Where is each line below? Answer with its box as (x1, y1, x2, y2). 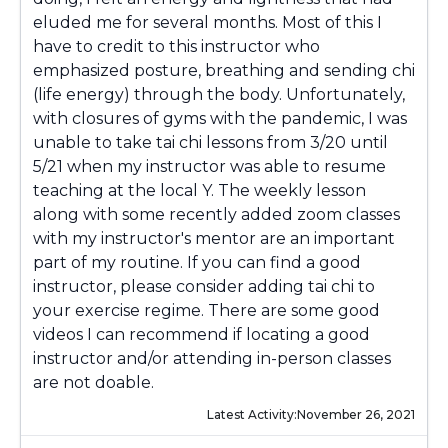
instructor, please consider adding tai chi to (33, 277, 375, 296)
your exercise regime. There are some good (33, 301, 380, 320)
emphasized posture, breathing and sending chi (33, 61, 415, 80)
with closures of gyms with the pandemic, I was (33, 109, 407, 128)
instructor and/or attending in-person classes (33, 349, 391, 368)
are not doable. (33, 373, 154, 392)
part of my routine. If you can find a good (33, 253, 361, 272)
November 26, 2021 (297, 407, 415, 422)
